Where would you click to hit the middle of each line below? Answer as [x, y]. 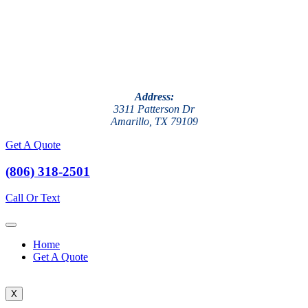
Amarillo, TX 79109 [154, 121]
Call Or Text [33, 198]
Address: [154, 97]
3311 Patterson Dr [154, 109]
